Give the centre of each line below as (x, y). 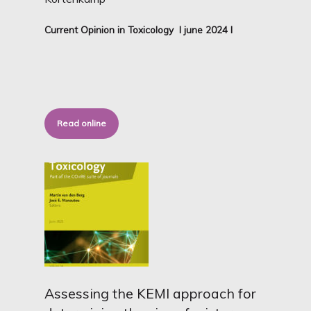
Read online (82, 123)
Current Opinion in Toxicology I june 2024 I (139, 30)
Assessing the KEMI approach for (151, 293)
